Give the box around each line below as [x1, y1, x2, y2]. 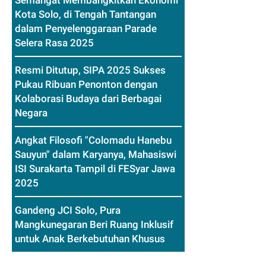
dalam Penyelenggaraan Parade [15, 23, 157, 35]
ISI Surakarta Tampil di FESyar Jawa [15, 163, 175, 175]
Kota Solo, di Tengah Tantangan [15, 8, 156, 21]
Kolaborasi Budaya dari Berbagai [15, 93, 161, 105]
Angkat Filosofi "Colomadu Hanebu [15, 134, 172, 147]
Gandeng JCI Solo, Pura [15, 204, 121, 217]
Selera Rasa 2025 [15, 37, 94, 49]
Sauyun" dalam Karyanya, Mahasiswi [15, 148, 176, 161]
